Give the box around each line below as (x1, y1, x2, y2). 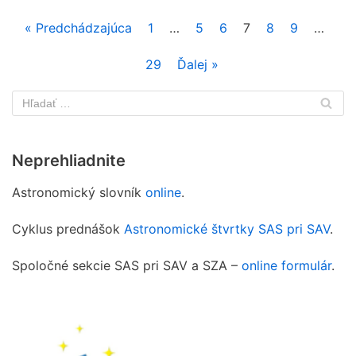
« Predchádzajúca (24, 19, 132, 36)
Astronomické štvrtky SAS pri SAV (124, 220, 330, 237)
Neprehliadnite (12, 150, 126, 170)
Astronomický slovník (12, 184, 145, 200)
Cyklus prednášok (12, 220, 124, 237)
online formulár (242, 257, 331, 273)
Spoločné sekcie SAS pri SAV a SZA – (12, 257, 242, 273)
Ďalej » (177, 56, 219, 72)
